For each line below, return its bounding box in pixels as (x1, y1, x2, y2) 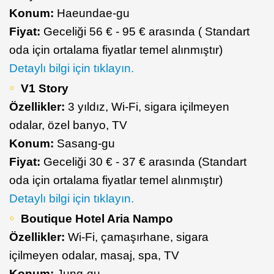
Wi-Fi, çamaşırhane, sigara (65, 231, 209, 244)
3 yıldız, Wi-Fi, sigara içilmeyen (68, 100, 229, 114)
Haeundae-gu (57, 7, 130, 20)
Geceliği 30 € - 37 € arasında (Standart (43, 155, 246, 169)
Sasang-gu (57, 137, 115, 150)
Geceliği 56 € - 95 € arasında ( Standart (43, 25, 250, 39)
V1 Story (21, 82, 68, 95)
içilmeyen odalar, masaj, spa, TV (9, 249, 179, 262)
